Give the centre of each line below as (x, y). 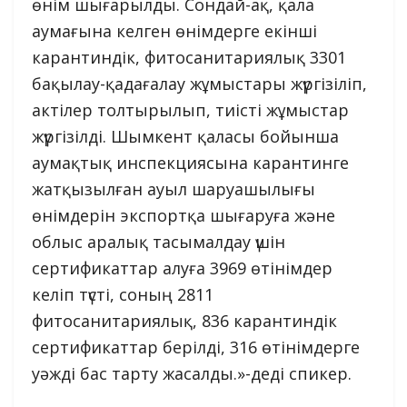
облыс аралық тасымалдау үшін (159, 242)
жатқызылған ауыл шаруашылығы (174, 189)
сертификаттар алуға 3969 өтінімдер (182, 268)
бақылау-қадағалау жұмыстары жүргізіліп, (199, 84)
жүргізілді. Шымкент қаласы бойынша (185, 137)
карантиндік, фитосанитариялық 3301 (189, 58)
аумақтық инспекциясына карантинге (190, 163)
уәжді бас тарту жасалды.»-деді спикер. (192, 374)
